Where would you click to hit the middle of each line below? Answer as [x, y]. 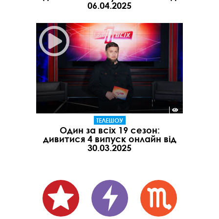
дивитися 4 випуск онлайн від [109, 139]
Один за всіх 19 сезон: [109, 130]
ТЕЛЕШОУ [109, 120]
